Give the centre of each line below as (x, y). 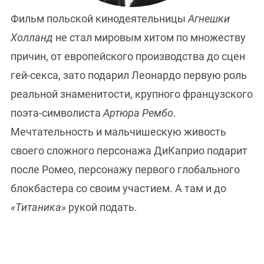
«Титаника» (38, 207)
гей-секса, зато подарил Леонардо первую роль (129, 75)
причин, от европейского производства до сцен (128, 57)
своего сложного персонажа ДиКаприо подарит (129, 151)
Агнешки (208, 19)
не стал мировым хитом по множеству (151, 38)
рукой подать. (102, 207)
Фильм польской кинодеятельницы (98, 19)
